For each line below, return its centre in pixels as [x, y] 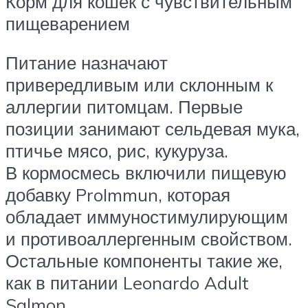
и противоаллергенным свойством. [149, 239]
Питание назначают [87, 63]
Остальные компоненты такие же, [144, 261]
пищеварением [68, 23]
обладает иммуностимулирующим [147, 217]
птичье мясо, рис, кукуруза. [117, 151]
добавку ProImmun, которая [118, 195]
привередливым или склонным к [139, 85]
